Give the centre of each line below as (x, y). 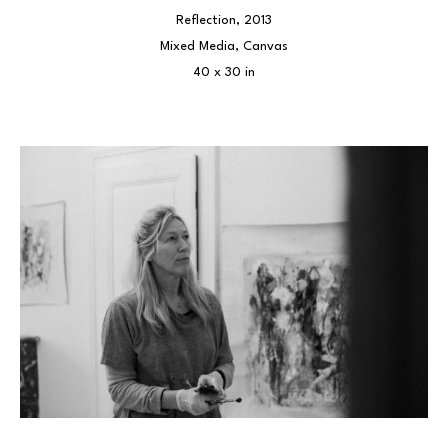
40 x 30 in (224, 72)
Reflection (206, 20)
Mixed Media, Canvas (224, 46)
